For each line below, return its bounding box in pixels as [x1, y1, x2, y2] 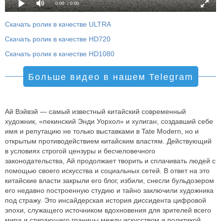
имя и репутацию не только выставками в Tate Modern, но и [5, 127, 199, 135]
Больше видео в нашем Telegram [28, 72, 193, 82]
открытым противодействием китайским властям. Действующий [5, 137, 212, 145]
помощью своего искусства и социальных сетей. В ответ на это [5, 166, 210, 175]
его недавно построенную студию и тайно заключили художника [5, 186, 214, 194]
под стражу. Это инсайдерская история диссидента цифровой [5, 196, 206, 204]
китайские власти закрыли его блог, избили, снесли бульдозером [5, 176, 214, 184]
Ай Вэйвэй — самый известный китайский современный [5, 107, 186, 115]
